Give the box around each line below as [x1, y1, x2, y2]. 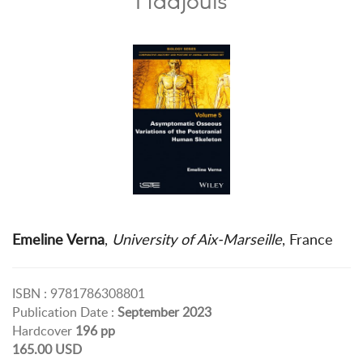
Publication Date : [12, 302, 117, 321]
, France [282, 228, 333, 249]
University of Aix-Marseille [108, 228, 282, 249]
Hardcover [12, 321, 75, 340]
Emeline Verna [12, 228, 105, 249]
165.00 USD [12, 340, 82, 358]
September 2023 [117, 302, 211, 321]
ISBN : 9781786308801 [12, 284, 145, 302]
